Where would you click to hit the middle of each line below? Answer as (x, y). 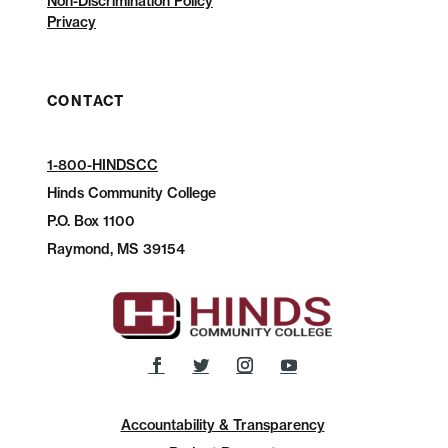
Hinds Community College (131, 193)
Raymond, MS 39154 (115, 249)
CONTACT (85, 101)
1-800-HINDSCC (102, 165)
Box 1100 (102, 221)
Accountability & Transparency (222, 424)
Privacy (71, 22)
